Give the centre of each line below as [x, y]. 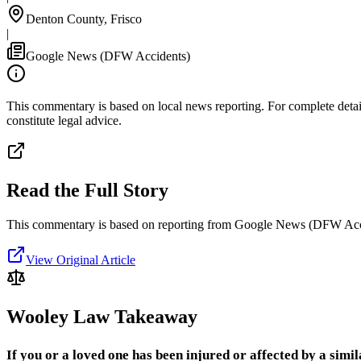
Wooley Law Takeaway [102, 316]
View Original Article [81, 259]
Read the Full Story [87, 190]
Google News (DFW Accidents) [108, 56]
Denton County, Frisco [84, 19]
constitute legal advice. [64, 120]
